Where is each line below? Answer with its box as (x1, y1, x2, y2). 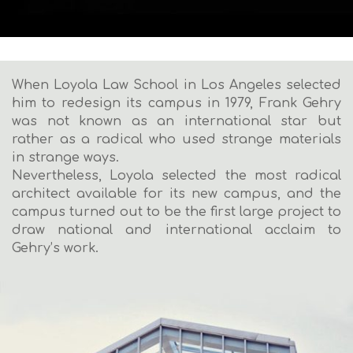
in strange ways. (12, 150, 119, 165)
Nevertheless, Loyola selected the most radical (12, 169, 341, 183)
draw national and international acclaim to (12, 223, 341, 237)
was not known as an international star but (12, 114, 341, 128)
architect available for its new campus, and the (12, 187, 341, 201)
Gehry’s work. (12, 241, 98, 255)
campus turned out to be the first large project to (12, 205, 341, 219)
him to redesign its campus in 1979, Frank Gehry (12, 96, 341, 110)
